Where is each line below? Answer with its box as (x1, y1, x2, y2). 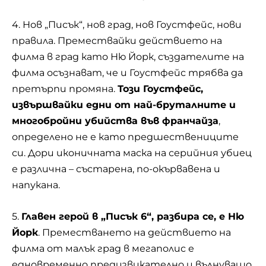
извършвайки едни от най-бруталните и (12, 99, 236, 111)
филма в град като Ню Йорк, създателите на (12, 51, 244, 63)
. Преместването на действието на (38, 226, 231, 238)
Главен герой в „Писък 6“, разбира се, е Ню (21, 210, 244, 222)
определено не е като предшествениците (12, 131, 239, 143)
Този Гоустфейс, (118, 83, 203, 95)
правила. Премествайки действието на (12, 35, 222, 47)
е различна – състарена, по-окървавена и (12, 163, 220, 175)
